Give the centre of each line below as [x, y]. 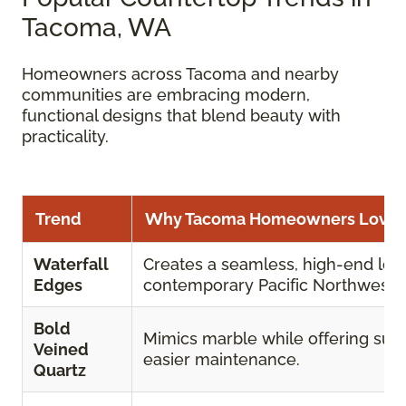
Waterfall [71, 265]
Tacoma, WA [97, 28]
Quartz [60, 371]
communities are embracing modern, [166, 95]
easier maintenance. [222, 360]
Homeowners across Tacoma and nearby [180, 74]
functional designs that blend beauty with [181, 116]
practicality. [65, 137]
